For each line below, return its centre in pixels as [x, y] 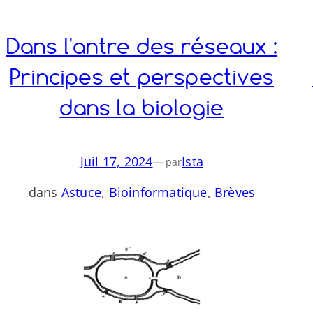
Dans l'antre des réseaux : [142, 46]
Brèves [235, 192]
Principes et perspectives [141, 77]
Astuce [81, 192]
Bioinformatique [158, 192]
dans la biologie [142, 107]
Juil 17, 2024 [116, 161]
